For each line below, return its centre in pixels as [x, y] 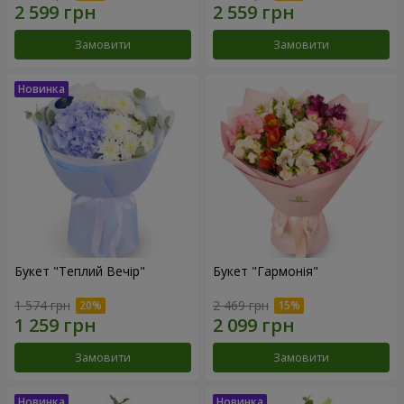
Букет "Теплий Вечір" [80, 271]
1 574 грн [42, 306]
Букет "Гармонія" [266, 271]
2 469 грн [241, 306]
